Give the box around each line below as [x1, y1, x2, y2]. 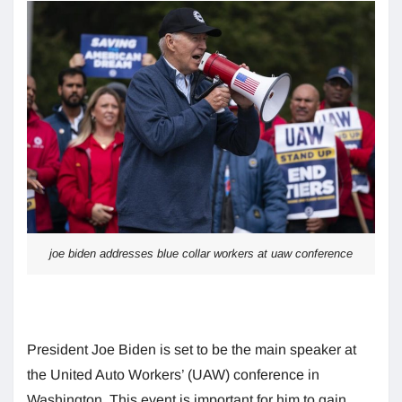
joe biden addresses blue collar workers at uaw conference [49, 246, 353, 260]
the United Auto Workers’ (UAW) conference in [27, 366, 319, 382]
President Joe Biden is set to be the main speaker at [27, 341, 356, 357]
